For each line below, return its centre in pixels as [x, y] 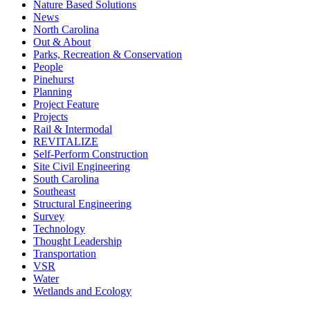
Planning [53, 91]
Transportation [65, 253]
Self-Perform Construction [91, 154]
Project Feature [66, 104]
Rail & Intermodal [73, 129]
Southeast [54, 191]
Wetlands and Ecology [82, 291]
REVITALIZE [66, 141]
